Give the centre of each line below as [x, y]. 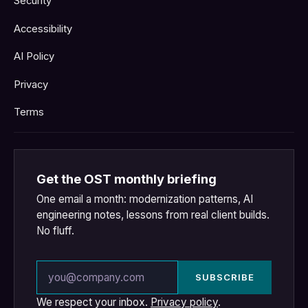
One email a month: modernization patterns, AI [145, 199]
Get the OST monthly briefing [126, 179]
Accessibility [43, 29]
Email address [71, 268]
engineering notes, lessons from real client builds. [153, 214]
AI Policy [34, 57]
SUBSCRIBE [224, 277]
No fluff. [55, 230]
